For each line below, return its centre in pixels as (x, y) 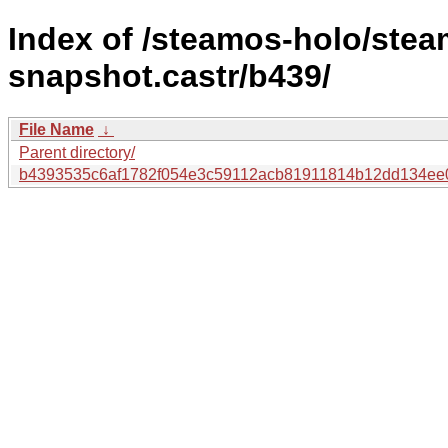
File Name (56, 129)
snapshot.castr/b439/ (169, 76)
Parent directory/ (77, 152)
